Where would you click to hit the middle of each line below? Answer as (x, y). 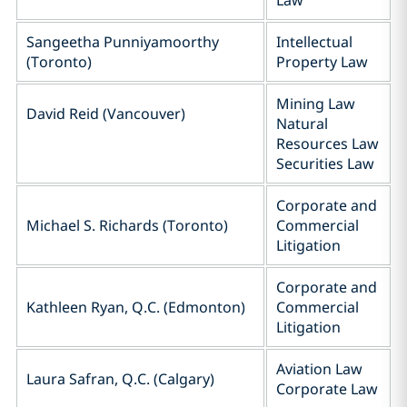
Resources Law (328, 144)
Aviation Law (319, 369)
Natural (302, 124)
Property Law (322, 62)
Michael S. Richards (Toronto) (127, 225)
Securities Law (327, 164)
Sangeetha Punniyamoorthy (123, 42)
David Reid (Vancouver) (106, 114)
